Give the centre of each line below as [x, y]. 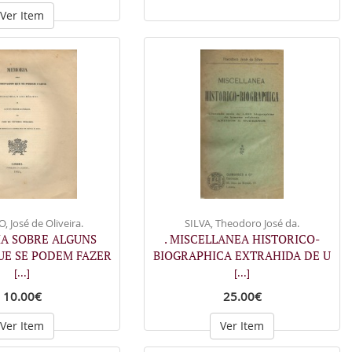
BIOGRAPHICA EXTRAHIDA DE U [242, 255]
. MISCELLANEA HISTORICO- [242, 238]
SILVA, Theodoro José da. [242, 223]
